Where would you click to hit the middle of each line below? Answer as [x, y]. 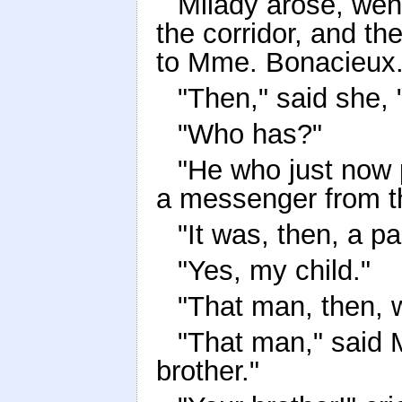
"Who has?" [250, 134]
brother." [208, 371]
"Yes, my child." [274, 271]
